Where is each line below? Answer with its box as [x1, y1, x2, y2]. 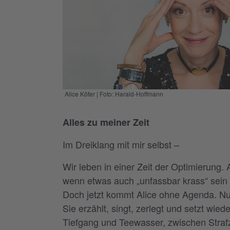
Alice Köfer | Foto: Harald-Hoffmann [64, 89, 163, 98]
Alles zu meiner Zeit [63, 115, 149, 129]
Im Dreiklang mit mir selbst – [63, 137, 179, 151]
